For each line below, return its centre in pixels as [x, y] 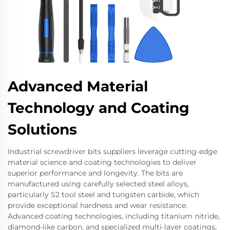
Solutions [42, 129]
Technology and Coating [99, 108]
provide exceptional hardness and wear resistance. [98, 205]
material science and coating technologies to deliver [102, 162]
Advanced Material [78, 86]
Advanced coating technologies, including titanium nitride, [114, 216]
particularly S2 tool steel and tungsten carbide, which [103, 195]
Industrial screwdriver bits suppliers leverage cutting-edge [112, 151]
